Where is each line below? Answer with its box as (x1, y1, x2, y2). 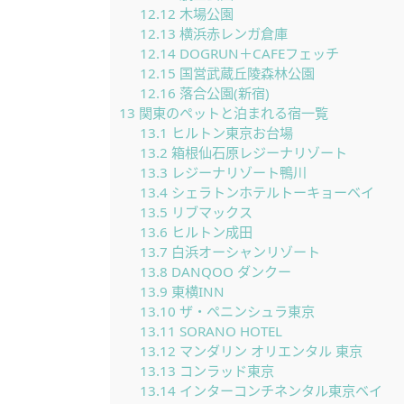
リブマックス (167, 203, 252, 221)
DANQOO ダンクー (167, 262, 291, 280)
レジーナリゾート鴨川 (167, 163, 307, 181)
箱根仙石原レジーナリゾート (167, 143, 347, 161)
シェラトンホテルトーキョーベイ (167, 183, 374, 201)
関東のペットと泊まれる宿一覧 (135, 104, 328, 122)
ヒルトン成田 (167, 223, 252, 241)
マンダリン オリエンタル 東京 (175, 342, 363, 360)
